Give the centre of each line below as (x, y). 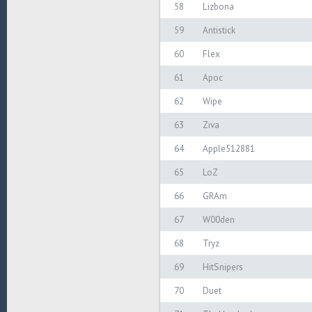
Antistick (219, 30)
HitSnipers (223, 267)
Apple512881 (229, 148)
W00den (219, 219)
